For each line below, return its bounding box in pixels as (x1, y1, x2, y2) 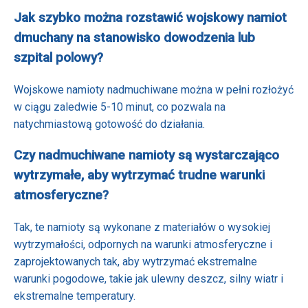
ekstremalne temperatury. (14, 289, 135, 302)
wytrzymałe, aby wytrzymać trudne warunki (14, 167, 265, 183)
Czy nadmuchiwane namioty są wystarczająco (14, 147, 279, 163)
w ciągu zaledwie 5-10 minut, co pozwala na (14, 100, 225, 114)
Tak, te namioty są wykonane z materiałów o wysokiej (14, 220, 270, 234)
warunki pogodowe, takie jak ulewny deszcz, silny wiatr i (14, 272, 283, 285)
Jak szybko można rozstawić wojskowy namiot (14, 10, 287, 26)
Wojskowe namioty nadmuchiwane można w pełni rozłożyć (14, 83, 294, 97)
